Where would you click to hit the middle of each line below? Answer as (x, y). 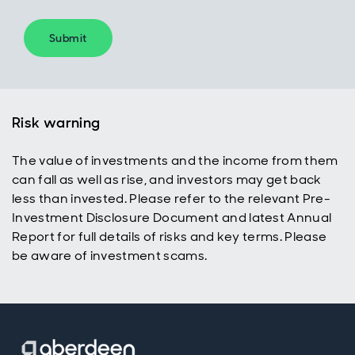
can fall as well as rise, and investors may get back (167, 179)
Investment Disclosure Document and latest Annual (172, 218)
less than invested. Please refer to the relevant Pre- (171, 198)
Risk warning (56, 123)
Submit (68, 38)
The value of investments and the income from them (175, 160)
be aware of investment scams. (110, 256)
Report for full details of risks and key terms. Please (170, 237)
